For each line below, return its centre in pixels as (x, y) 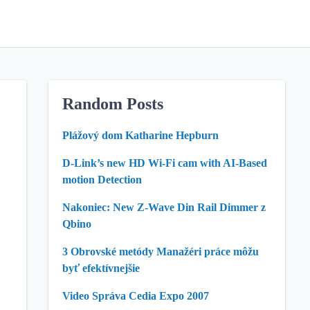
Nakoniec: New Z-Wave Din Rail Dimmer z (164, 207)
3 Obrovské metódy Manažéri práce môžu (161, 252)
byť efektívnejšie (101, 268)
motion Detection (102, 180)
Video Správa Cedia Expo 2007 (136, 296)
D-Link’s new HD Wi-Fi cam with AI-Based (165, 163)
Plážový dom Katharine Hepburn (140, 135)
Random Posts (113, 104)
